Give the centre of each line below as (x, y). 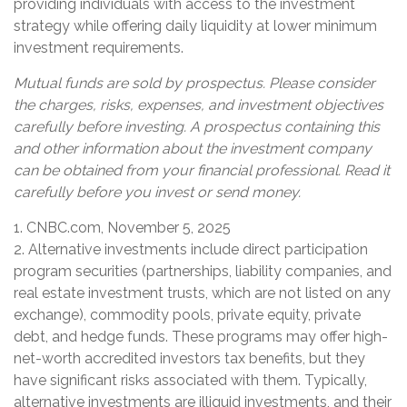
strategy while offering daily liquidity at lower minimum (195, 25)
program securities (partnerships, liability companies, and (203, 271)
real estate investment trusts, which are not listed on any (202, 293)
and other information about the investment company (193, 148)
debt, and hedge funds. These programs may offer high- (201, 336)
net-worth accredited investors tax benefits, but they (189, 358)
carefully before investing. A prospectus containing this (197, 126)
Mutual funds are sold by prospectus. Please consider (194, 83)
